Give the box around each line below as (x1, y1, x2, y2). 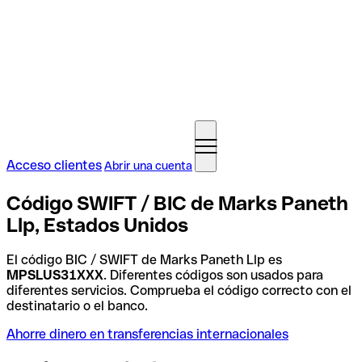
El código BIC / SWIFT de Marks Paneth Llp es (6, 251, 282, 267)
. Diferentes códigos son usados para (103, 267, 323, 283)
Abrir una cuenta (104, 159, 192, 172)
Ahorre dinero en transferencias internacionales (6, 326, 288, 342)
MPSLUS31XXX (6, 267, 103, 283)
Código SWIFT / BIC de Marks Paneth (6, 192, 348, 214)
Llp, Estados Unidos (6, 213, 188, 236)
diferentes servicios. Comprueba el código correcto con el (6, 282, 351, 298)
